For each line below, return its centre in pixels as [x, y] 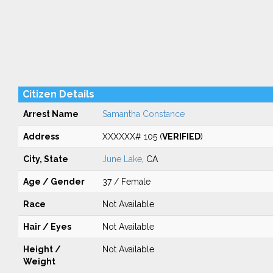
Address [41, 136]
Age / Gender [54, 182]
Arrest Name [51, 114]
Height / [42, 249]
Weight [39, 261]
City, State [45, 159]
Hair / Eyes [47, 227]
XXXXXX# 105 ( [132, 136]
